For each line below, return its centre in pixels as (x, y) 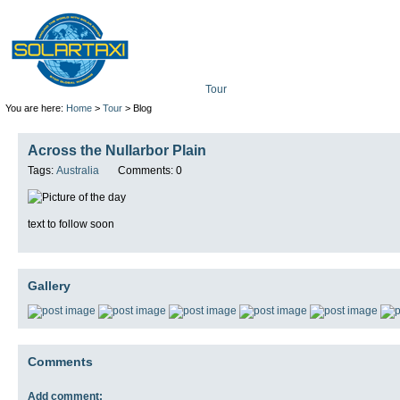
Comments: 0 (150, 170)
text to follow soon (71, 224)
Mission (297, 89)
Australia (78, 170)
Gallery (49, 285)
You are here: (35, 108)
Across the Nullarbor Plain (117, 150)
